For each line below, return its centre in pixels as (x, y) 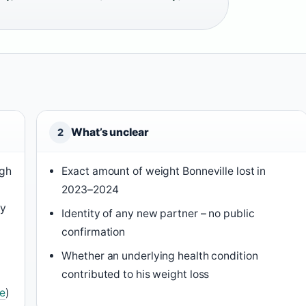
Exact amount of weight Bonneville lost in (164, 171)
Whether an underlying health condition (160, 256)
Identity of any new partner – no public (158, 213)
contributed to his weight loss (136, 274)
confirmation (94, 232)
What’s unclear (110, 132)
